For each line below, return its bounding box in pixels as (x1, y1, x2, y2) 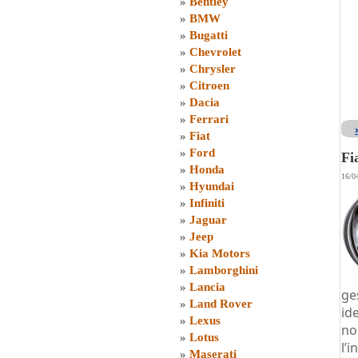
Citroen (189, 79, 229, 92)
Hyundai (189, 180, 234, 193)
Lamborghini (189, 264, 258, 276)
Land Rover (189, 297, 253, 310)
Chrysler (189, 62, 236, 75)
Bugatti (189, 29, 228, 42)
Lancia (189, 280, 225, 293)
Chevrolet (189, 46, 241, 58)
